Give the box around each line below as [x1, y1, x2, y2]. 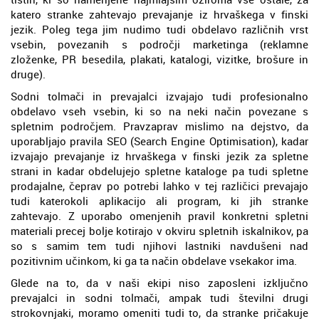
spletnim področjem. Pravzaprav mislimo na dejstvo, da [11, 118, 308, 133]
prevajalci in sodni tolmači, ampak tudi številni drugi [11, 290, 308, 305]
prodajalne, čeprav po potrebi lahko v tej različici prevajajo [11, 178, 308, 193]
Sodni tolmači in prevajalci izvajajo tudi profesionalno [11, 88, 308, 103]
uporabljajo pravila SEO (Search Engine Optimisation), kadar [11, 133, 308, 148]
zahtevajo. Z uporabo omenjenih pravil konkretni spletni [11, 208, 308, 223]
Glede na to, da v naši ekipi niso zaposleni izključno [11, 275, 308, 290]
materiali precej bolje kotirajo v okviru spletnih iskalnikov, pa [11, 223, 308, 238]
